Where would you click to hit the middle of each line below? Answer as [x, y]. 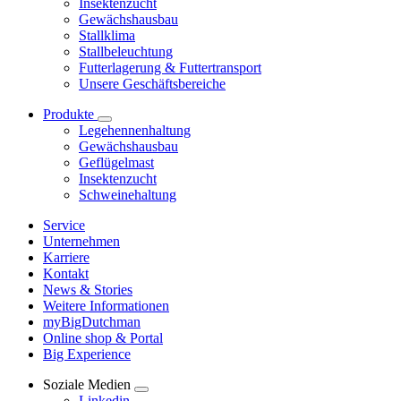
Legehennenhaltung [135, 130]
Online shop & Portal [103, 337]
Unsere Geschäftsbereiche [152, 83]
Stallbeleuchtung [126, 51]
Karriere [66, 257]
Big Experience [87, 354]
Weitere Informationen [106, 305]
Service [64, 225]
